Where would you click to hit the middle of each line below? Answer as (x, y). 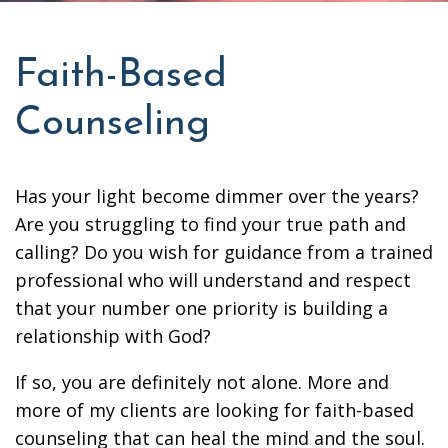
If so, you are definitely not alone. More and (202, 382)
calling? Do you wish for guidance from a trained (224, 252)
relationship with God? (113, 336)
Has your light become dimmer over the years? (217, 196)
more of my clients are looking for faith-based (214, 410)
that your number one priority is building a (201, 308)
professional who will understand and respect (213, 280)
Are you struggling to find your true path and (210, 224)
